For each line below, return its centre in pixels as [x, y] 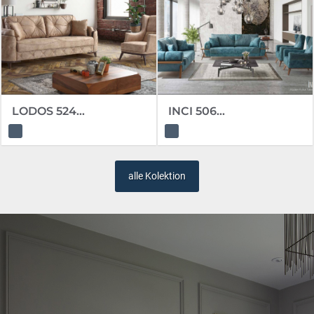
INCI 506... [197, 111]
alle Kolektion [157, 176]
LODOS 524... [48, 111]
